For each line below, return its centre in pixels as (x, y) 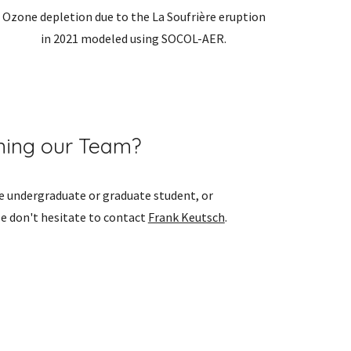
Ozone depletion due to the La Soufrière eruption (134, 17)
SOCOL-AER (193, 39)
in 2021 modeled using (101, 39)
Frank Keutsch (186, 217)
